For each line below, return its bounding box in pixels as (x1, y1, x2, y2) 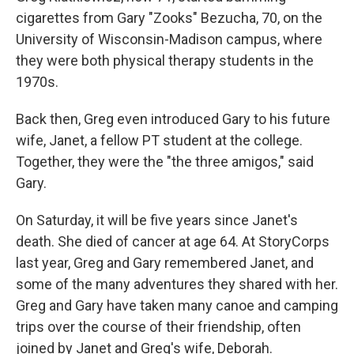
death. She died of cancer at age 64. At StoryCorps (16, 232, 330, 250)
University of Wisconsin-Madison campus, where (16, 30, 322, 47)
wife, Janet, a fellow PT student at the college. (16, 131, 303, 149)
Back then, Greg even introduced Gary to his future (16, 110, 330, 127)
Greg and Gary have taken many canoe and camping (16, 296, 338, 314)
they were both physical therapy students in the (16, 51, 314, 69)
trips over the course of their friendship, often (16, 318, 301, 335)
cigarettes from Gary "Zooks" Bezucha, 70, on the (16, 9, 322, 26)
